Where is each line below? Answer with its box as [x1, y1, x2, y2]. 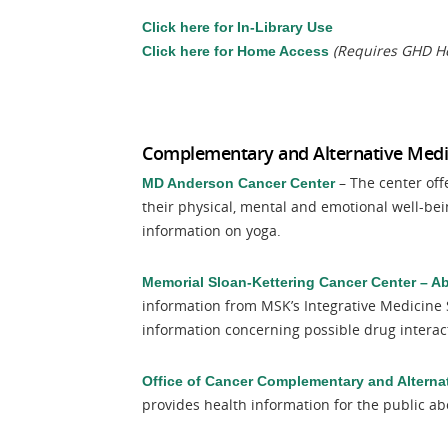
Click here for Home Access [142, 43, 329, 59]
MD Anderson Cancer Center [142, 175, 335, 191]
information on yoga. [142, 221, 281, 240]
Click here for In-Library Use [142, 19, 333, 35]
